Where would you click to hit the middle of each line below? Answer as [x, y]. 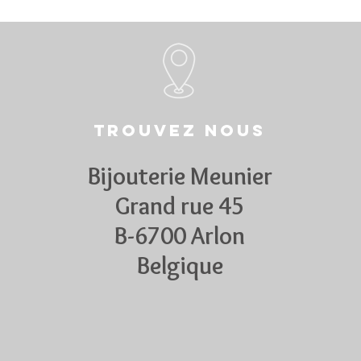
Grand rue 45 [180, 206]
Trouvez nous [180, 130]
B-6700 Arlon [180, 236]
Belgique [180, 266]
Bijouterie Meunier [180, 176]
